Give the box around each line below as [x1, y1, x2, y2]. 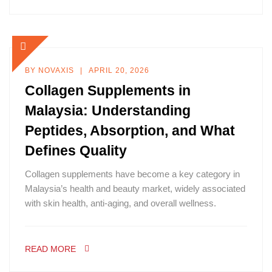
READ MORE [25, 244, 76, 254]
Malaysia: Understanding [25, 103, 191, 118]
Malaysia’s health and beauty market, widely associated [25, 183, 245, 194]
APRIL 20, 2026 [89, 66, 149, 75]
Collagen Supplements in [25, 83, 191, 98]
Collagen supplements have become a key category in [25, 169, 240, 179]
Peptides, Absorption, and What [25, 123, 235, 138]
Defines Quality [25, 143, 127, 158]
